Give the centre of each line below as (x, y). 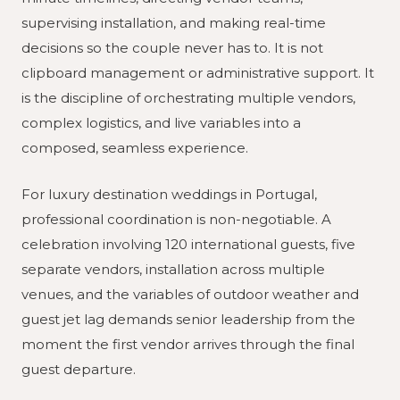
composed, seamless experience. (135, 147)
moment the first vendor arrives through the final (188, 344)
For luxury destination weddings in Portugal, (169, 194)
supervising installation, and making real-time (174, 22)
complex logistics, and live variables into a (161, 122)
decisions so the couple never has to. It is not (172, 47)
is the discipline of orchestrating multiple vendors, (188, 97)
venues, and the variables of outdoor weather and (190, 294)
